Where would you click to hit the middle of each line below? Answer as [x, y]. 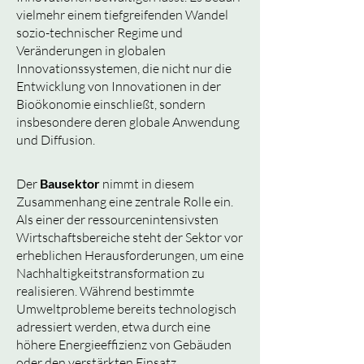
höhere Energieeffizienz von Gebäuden [124, 344]
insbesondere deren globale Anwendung [128, 122]
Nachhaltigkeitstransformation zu [110, 273]
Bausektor [71, 183]
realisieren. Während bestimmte [105, 291]
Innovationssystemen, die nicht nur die [124, 68]
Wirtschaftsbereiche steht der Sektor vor [130, 237]
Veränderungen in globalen [91, 50]
